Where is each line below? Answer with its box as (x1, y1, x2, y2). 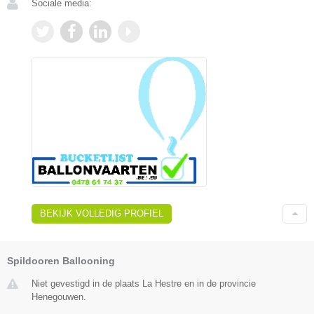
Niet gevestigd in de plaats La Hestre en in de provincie (32, 278, 256, 289)
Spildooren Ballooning (7, 254, 115, 266)
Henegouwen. (32, 291, 86, 302)
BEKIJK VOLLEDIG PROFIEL (40, 207, 163, 219)
